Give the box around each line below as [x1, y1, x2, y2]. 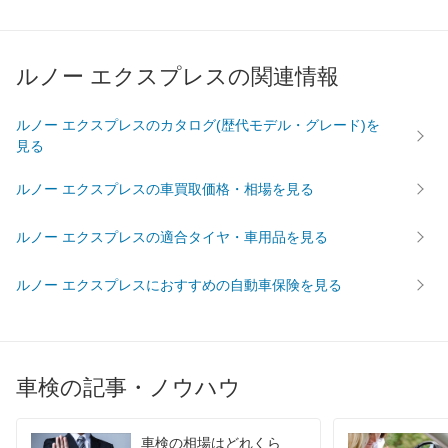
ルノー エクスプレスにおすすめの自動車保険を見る [16, 276, 342, 293]
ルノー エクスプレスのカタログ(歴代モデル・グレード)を [16, 117, 380, 134]
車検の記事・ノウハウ [16, 375, 241, 401]
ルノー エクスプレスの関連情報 [16, 64, 339, 90]
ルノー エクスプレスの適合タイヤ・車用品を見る [16, 228, 328, 245]
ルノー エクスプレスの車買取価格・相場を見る [16, 180, 314, 197]
